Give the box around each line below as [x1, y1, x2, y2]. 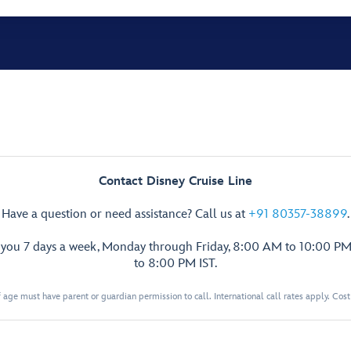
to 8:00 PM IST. [134, 256, 217, 272]
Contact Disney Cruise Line [99, 174, 252, 190]
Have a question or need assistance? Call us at [2, 207, 248, 223]
